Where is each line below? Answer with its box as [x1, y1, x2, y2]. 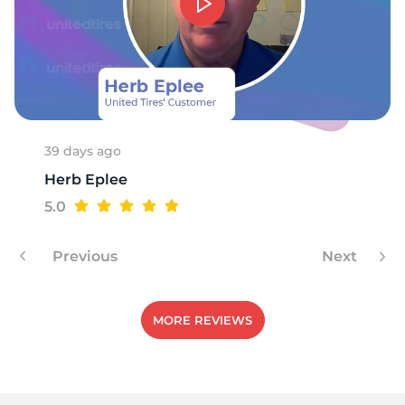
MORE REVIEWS [153, 313, 252, 328]
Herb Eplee [44, 170, 127, 188]
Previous [49, 247, 118, 265]
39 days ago [44, 142, 121, 159]
